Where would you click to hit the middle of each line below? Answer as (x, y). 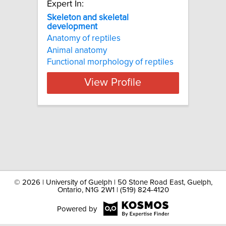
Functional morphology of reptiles (110, 62)
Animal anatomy (77, 50)
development (72, 26)
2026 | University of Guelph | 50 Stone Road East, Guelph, (117, 182)
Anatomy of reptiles (84, 39)
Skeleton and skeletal (88, 17)
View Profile (113, 83)
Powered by (77, 209)
